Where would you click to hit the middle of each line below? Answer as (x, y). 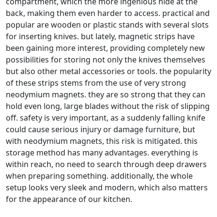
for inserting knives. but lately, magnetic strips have (100, 37)
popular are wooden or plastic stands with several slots (107, 25)
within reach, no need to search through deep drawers (106, 164)
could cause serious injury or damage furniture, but (101, 130)
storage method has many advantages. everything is (102, 153)
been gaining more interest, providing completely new (105, 48)
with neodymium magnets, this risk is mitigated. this (102, 141)
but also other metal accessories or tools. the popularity (108, 71)
